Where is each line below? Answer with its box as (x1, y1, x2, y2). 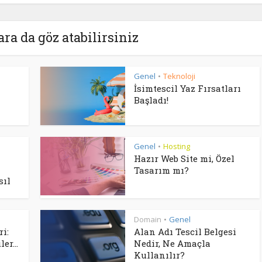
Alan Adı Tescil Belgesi (134, 226, 236, 237)
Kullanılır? (134, 249, 185, 261)
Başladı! (134, 94, 168, 106)
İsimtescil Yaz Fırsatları (134, 82, 241, 94)
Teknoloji (163, 71, 195, 81)
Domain (134, 214, 161, 225)
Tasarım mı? (134, 164, 189, 176)
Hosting (163, 141, 190, 151)
